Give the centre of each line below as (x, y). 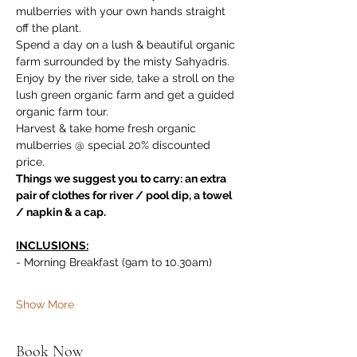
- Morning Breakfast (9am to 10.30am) (114, 262)
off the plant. (50, 28)
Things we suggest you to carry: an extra (122, 178)
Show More (45, 304)
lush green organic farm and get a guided (127, 95)
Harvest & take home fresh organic (108, 128)
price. (30, 162)
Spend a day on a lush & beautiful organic (127, 45)
